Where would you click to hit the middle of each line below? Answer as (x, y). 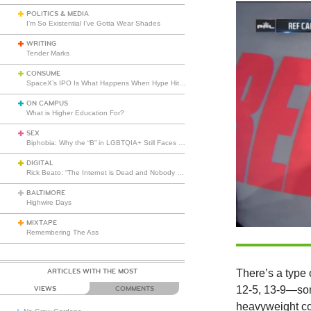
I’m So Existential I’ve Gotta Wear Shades (93, 23)
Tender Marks (48, 53)
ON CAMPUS (47, 103)
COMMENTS (134, 289)
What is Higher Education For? (75, 113)
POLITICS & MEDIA (58, 14)
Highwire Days (49, 202)
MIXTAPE (42, 223)
